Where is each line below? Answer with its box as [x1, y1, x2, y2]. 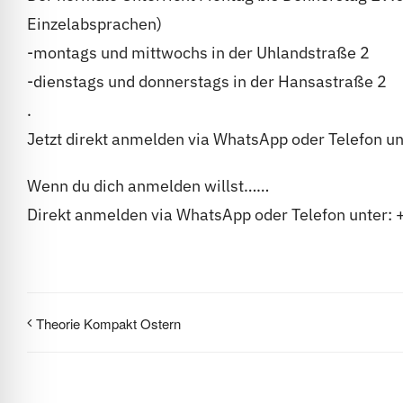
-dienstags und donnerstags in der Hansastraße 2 [27, 71, 387, 93]
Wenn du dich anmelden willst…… [27, 175, 269, 197]
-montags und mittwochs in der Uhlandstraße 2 [27, 42, 370, 64]
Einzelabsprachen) [27, 13, 162, 35]
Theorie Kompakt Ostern [36, 314, 181, 334]
